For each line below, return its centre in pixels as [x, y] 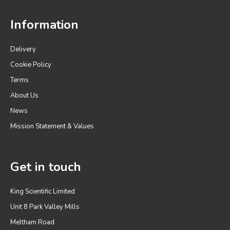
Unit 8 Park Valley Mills [45, 207]
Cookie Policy [31, 64]
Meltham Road [32, 222]
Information [44, 24]
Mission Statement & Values [52, 126]
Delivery [23, 49]
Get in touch [46, 167]
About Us [24, 95]
